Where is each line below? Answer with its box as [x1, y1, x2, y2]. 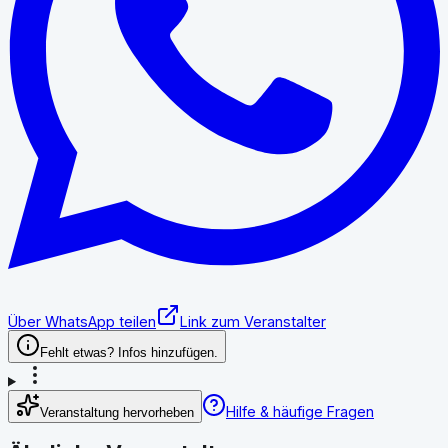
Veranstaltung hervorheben [40, 404, 194, 420]
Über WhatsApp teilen [8, 312, 156, 330]
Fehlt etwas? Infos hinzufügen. [40, 344, 218, 360]
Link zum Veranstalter [180, 312, 326, 330]
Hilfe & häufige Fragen [226, 402, 374, 420]
